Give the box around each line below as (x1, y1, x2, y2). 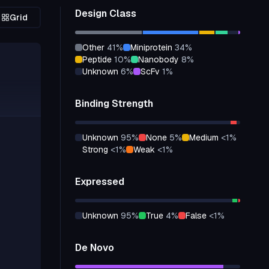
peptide (88, 54, 112, 65)
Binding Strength (75, 97, 153, 110)
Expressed (75, 175, 124, 188)
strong (88, 144, 108, 155)
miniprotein (137, 42, 172, 53)
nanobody (144, 54, 179, 65)
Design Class (75, 7, 136, 20)
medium (196, 132, 219, 143)
